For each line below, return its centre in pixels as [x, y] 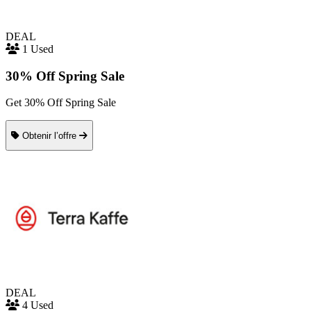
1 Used [38, 49]
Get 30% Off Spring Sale [61, 103]
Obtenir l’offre [51, 135]
